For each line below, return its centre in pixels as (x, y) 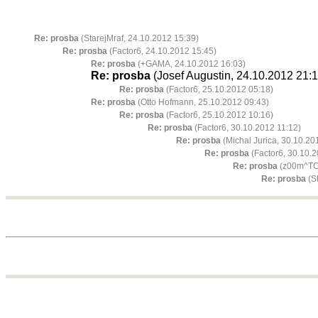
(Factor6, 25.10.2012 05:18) (219, 90)
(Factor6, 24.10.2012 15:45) (162, 51)
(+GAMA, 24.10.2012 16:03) (191, 64)
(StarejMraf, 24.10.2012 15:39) (139, 39)
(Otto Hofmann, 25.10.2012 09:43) (202, 103)
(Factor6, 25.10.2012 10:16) (219, 115)
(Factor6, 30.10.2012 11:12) (247, 128)
